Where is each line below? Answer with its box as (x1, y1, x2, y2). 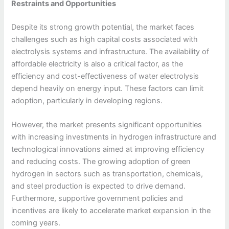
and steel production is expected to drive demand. (11, 181, 186, 191)
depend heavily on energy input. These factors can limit (11, 83, 204, 93)
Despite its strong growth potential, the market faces (11, 22, 195, 32)
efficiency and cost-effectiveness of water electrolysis (11, 71, 199, 81)
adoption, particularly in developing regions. (11, 96, 163, 105)
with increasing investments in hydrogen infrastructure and (11, 132, 217, 142)
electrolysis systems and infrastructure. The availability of (11, 47, 210, 56)
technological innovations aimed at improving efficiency (11, 145, 205, 154)
